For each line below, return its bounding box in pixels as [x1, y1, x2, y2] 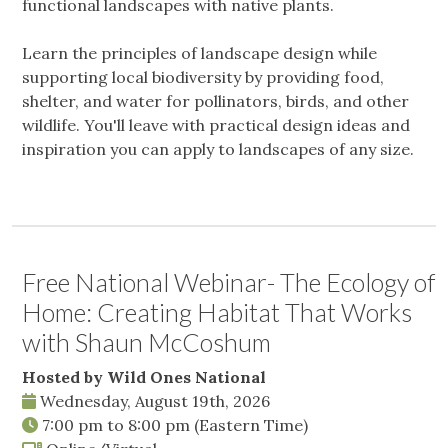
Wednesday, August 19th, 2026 [36, 391, 270, 412]
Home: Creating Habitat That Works [22, 297, 412, 328]
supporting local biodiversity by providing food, [22, 67, 384, 88]
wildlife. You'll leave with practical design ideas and [22, 115, 410, 136]
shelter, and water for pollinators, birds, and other [22, 91, 409, 112]
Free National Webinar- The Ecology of [22, 267, 435, 298]
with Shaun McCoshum [22, 327, 271, 358]
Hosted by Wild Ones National [22, 367, 266, 388]
